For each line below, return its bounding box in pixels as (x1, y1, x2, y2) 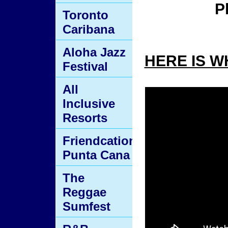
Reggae (63, 185, 106, 199)
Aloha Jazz (63, 45, 126, 59)
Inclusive (63, 97, 115, 110)
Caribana (63, 22, 115, 36)
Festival (63, 60, 108, 73)
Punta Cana (63, 148, 130, 162)
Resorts (63, 111, 107, 125)
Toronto (63, 8, 108, 22)
